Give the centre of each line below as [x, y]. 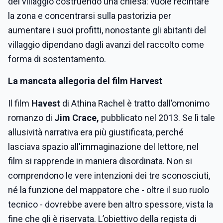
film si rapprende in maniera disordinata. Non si [100, 161]
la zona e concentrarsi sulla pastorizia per [90, 16]
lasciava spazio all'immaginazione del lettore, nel [103, 147]
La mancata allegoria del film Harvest [85, 81]
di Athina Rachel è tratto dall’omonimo [135, 103]
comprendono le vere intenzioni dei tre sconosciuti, [109, 175]
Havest [46, 103]
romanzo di [30, 118]
